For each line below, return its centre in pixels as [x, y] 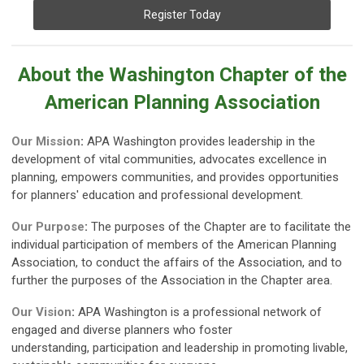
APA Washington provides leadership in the [201, 141]
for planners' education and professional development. [159, 195]
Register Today [182, 14]
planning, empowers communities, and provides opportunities [175, 177]
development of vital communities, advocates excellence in [169, 159]
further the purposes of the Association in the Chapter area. [172, 280]
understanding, [52, 347]
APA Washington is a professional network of [200, 312]
